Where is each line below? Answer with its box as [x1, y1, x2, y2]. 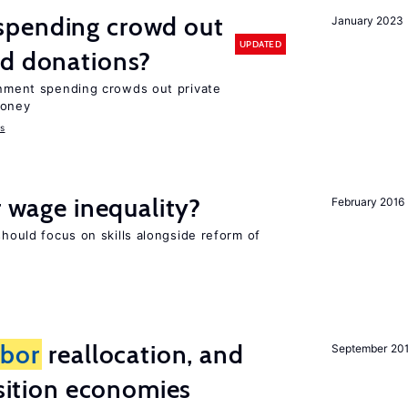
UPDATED [239, 37, 281, 50]
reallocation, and [42, 339, 244, 370]
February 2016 [331, 195, 404, 209]
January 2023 [331, 14, 403, 27]
